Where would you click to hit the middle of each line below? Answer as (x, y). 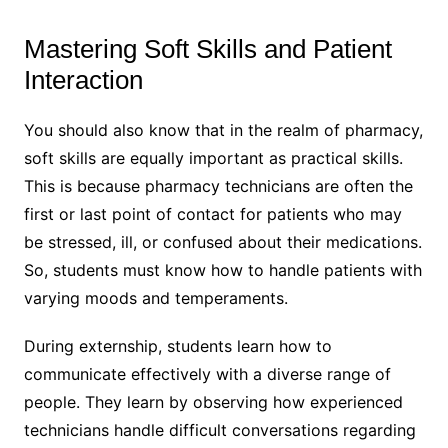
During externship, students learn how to (177, 345)
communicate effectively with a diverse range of (207, 373)
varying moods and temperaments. (158, 297)
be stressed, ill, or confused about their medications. (222, 241)
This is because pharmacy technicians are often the (218, 185)
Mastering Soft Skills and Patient (207, 48)
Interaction (83, 79)
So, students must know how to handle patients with (222, 269)
